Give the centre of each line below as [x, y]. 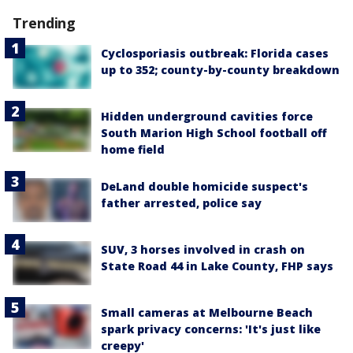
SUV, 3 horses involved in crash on [203, 250]
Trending [45, 23]
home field [133, 149]
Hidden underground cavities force [207, 116]
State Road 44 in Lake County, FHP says [217, 266]
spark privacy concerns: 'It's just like [211, 329]
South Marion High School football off [214, 132]
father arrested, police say [181, 203]
